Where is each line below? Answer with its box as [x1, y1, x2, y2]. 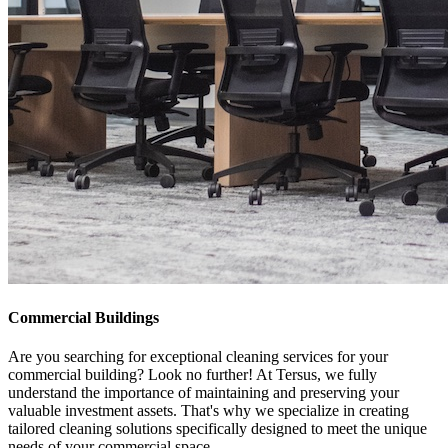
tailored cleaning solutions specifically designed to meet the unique [8, 420, 427, 438]
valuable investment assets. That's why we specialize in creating [8, 402, 409, 420]
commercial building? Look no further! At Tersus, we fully [8, 366, 377, 384]
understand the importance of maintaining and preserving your [8, 384, 399, 402]
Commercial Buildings [8, 309, 159, 327]
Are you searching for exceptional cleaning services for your [8, 348, 388, 366]
